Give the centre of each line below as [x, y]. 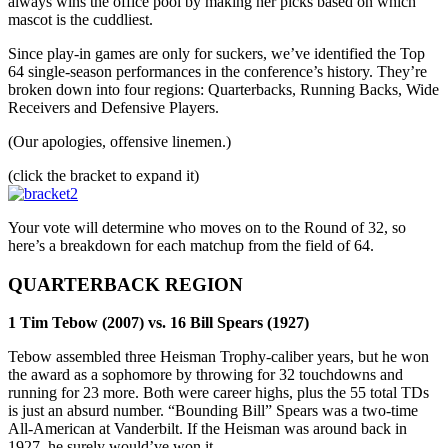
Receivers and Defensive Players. [113, 107]
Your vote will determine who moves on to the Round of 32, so [207, 227]
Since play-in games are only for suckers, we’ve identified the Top [216, 53]
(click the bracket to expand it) [103, 175]
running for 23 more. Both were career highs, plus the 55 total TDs [218, 393]
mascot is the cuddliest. [80, 19]
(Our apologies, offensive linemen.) [119, 141]
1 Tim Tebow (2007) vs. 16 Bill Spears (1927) [158, 323]
